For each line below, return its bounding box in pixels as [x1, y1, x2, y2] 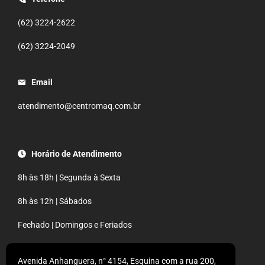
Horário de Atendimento [31, 148, 122, 159]
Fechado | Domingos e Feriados [18, 219, 132, 230]
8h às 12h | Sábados [18, 196, 92, 206]
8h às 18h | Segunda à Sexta [18, 172, 121, 182]
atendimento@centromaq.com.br [18, 101, 141, 111]
